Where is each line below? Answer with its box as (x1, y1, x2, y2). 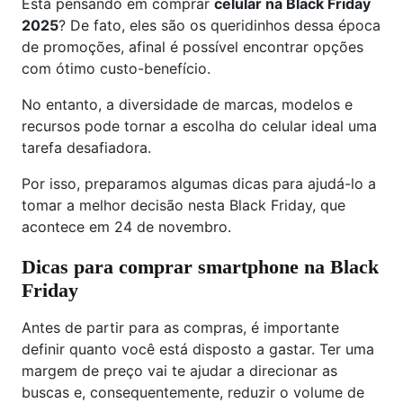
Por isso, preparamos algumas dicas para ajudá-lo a (22, 175, 376, 193)
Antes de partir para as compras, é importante (22, 318, 339, 336)
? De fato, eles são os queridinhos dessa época (58, 16, 381, 34)
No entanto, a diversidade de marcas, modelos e (22, 95, 353, 113)
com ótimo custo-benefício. (22, 59, 210, 77)
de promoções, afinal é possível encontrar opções (22, 38, 363, 56)
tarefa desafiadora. (22, 139, 151, 157)
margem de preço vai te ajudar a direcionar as (22, 362, 337, 380)
